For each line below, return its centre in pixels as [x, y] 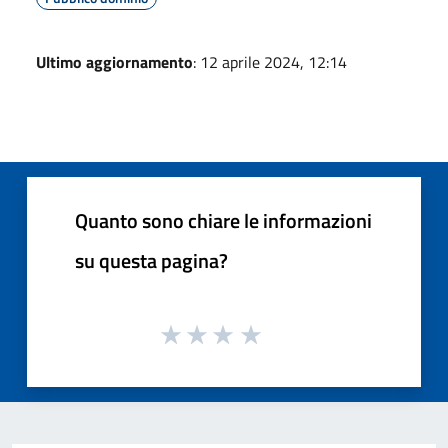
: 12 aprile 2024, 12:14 [270, 61]
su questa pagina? [151, 260]
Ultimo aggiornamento [114, 61]
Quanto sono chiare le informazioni [223, 220]
